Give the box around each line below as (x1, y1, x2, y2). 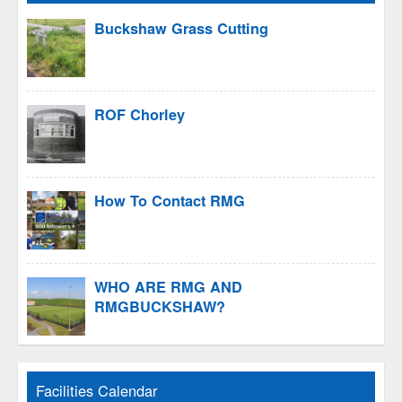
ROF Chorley (94, 103, 185, 125)
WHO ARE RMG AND (94, 275, 242, 297)
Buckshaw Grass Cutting (94, 17, 268, 39)
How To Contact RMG (94, 189, 245, 211)
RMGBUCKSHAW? (94, 295, 225, 317)
